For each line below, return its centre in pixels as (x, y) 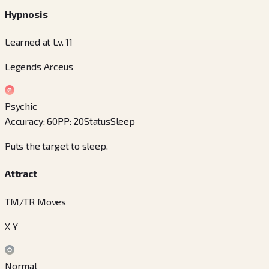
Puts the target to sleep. (56, 146)
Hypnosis (26, 14)
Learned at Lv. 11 (39, 42)
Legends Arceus (39, 67)
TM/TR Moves (36, 201)
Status (97, 121)
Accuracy (24, 121)
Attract (21, 174)
